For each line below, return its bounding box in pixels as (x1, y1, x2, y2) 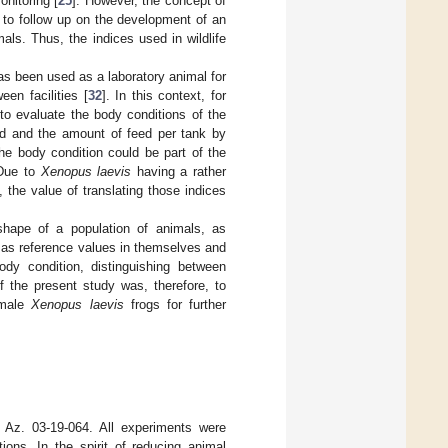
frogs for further (123, 297, 227, 313)
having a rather (131, 164, 227, 180)
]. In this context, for (101, 88, 227, 104)
